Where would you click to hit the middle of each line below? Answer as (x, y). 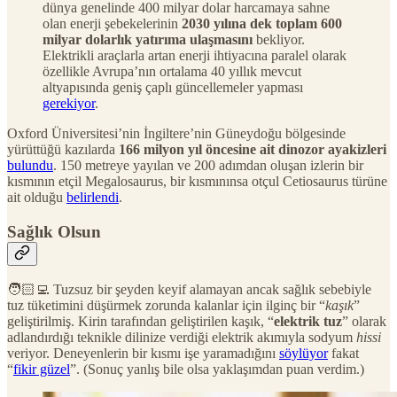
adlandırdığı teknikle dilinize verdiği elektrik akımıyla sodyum (182, 338)
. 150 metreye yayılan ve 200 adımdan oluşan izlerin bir (208, 165)
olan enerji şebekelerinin (112, 23)
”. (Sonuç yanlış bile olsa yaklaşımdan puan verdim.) (217, 370)
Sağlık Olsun (54, 231)
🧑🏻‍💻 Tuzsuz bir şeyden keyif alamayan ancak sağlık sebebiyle (189, 290)
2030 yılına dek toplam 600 (262, 23)
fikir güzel (42, 370)
